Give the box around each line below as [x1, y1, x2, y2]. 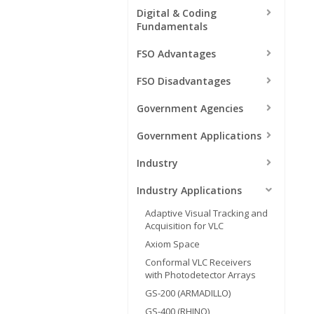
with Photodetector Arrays [145, 268, 256, 281]
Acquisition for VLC [145, 219, 224, 232]
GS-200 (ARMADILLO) [145, 286, 231, 299]
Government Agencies [137, 101, 243, 115]
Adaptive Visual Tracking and [145, 206, 268, 219]
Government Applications [137, 128, 261, 142]
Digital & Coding [137, 6, 217, 20]
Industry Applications [137, 183, 242, 197]
